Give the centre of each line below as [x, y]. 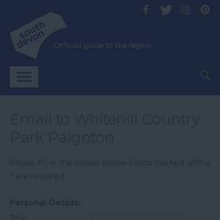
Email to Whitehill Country [105, 119]
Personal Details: [45, 203]
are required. [40, 176]
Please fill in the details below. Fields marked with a [110, 163]
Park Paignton [62, 137]
